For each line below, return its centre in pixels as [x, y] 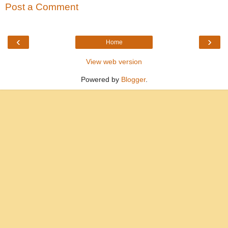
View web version [114, 61]
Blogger [133, 79]
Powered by [101, 79]
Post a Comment [42, 7]
